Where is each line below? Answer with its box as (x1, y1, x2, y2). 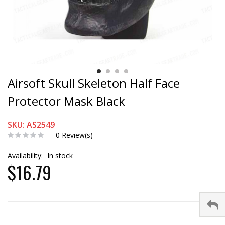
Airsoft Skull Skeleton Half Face (8, 74, 180, 91)
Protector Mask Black (8, 92, 125, 109)
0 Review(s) (56, 130, 93, 140)
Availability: (8, 150, 45, 160)
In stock (47, 150, 73, 160)
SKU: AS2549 (8, 119, 55, 130)
